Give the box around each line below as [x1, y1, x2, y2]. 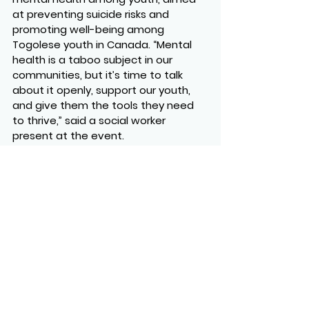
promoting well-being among [12, 22, 167, 37]
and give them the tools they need [12, 98, 197, 113]
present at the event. [12, 128, 124, 143]
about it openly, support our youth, [12, 83, 193, 98]
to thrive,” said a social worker [12, 113, 168, 128]
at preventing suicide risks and [12, 7, 172, 22]
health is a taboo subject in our [12, 52, 175, 68]
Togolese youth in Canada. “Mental [12, 37, 195, 52]
